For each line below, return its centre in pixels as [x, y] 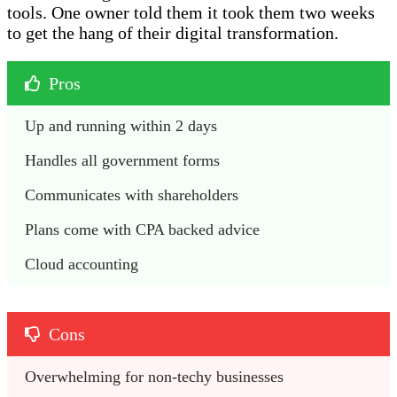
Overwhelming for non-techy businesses [156, 376]
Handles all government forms [122, 160]
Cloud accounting [84, 264]
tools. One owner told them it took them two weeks [191, 12]
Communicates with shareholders [134, 195]
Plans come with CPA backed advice [142, 229]
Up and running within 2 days [123, 125]
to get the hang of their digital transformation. [175, 32]
